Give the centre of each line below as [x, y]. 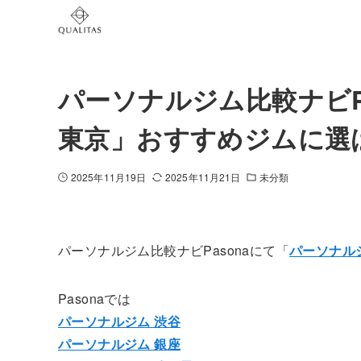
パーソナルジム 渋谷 [119, 321]
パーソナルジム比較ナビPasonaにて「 [174, 250]
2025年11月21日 [203, 177]
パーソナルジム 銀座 [119, 344]
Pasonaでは [95, 299]
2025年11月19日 [109, 177]
